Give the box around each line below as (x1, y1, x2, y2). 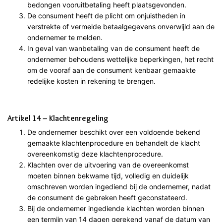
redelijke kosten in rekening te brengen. (27, 76, 156, 85)
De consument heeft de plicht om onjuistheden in (27, 11, 185, 20)
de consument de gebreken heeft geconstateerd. (27, 193, 187, 202)
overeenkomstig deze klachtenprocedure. (27, 149, 163, 158)
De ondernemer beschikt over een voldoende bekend (27, 127, 200, 136)
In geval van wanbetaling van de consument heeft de (27, 44, 200, 53)
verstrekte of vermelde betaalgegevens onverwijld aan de (27, 22, 215, 31)
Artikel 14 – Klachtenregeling (7, 113, 109, 123)
